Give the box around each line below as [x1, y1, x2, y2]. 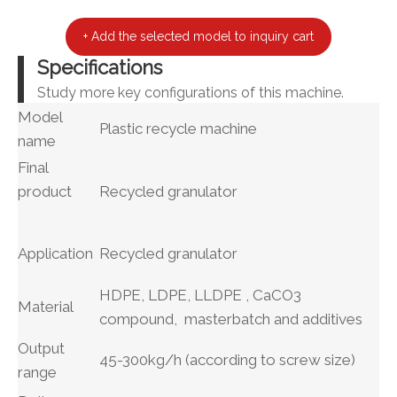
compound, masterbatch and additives [99, 309, 362, 328]
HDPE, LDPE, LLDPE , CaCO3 [99, 285, 301, 304]
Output [18, 339, 65, 357]
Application [18, 244, 93, 262]
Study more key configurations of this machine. [37, 83, 344, 101]
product [18, 182, 72, 200]
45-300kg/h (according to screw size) [99, 350, 366, 369]
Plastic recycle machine [99, 119, 257, 137]
